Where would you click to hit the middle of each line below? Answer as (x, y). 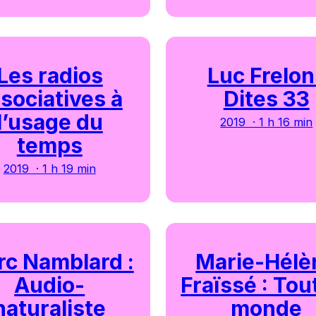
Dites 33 (266, 99)
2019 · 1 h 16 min (267, 122)
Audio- (50, 285)
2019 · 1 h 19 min (49, 169)
